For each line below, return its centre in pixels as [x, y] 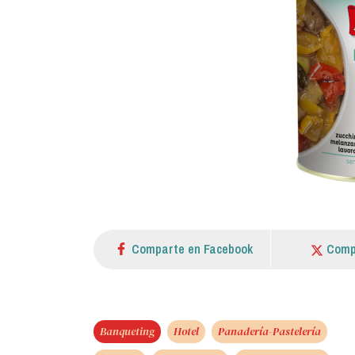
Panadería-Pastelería [269, 331]
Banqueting [127, 331]
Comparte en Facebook [192, 248]
